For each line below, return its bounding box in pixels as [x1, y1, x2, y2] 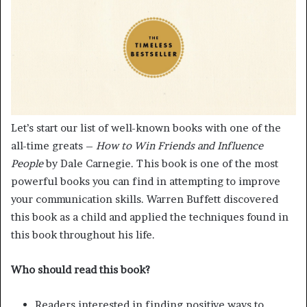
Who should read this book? [11, 262, 150, 276]
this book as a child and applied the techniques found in [11, 210, 288, 223]
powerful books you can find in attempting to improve [11, 174, 280, 188]
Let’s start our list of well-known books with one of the [11, 121, 281, 134]
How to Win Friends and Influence [96, 138, 263, 152]
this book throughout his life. [11, 228, 155, 241]
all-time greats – [11, 138, 96, 152]
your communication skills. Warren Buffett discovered [11, 192, 278, 206]
